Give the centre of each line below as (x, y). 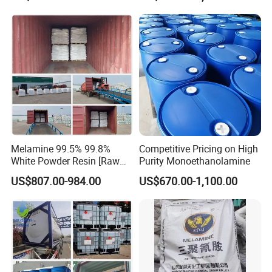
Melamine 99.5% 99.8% (61, 149)
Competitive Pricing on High (198, 149)
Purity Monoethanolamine (194, 161)
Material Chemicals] (54, 173)
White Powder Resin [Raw (66, 161)
